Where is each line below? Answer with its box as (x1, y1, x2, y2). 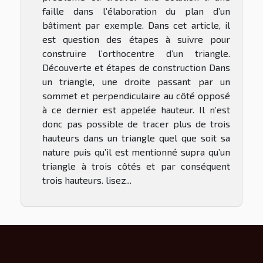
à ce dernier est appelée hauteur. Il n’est (42, 103, 230, 115)
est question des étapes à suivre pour (42, 33, 230, 45)
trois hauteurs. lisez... (42, 174, 131, 186)
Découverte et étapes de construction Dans (42, 61, 230, 73)
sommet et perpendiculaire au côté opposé (42, 89, 230, 101)
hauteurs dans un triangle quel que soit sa (42, 131, 230, 143)
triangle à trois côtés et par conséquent (42, 160, 230, 171)
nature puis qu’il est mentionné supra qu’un (42, 146, 230, 157)
